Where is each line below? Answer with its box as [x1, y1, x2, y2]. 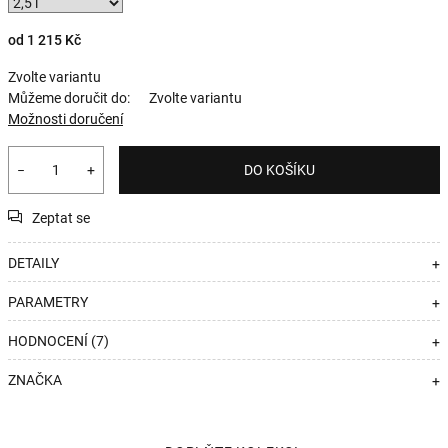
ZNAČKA [8, 372, 62, 388]
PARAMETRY [8, 294, 88, 310]
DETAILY [8, 255, 59, 271]
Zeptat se [32, 210, 90, 226]
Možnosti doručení [8, 111, 123, 127]
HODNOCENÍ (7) [8, 333, 109, 349]
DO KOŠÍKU [244, 162, 315, 178]
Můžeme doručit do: [8, 90, 130, 106]
